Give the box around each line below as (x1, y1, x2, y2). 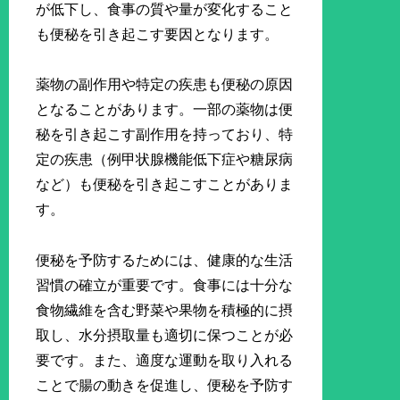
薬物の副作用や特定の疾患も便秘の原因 (36, 77, 294, 93)
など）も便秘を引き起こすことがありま (36, 177, 294, 193)
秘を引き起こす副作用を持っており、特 (36, 127, 294, 143)
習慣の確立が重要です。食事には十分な (36, 278, 294, 294)
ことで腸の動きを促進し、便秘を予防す (36, 378, 294, 394)
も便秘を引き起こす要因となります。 (36, 26, 279, 42)
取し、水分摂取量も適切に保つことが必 (36, 328, 294, 344)
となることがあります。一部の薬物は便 (36, 102, 294, 118)
